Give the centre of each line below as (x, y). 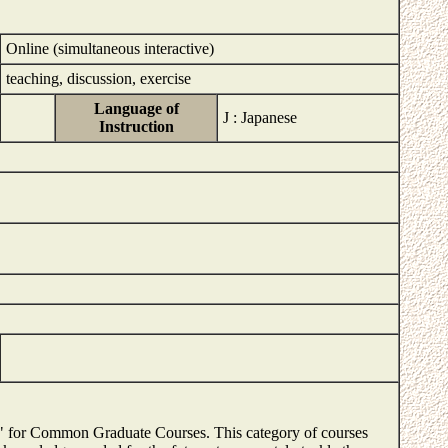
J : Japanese (260, 117)
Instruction (136, 126)
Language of (136, 108)
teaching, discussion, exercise (100, 78)
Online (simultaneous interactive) (110, 48)
